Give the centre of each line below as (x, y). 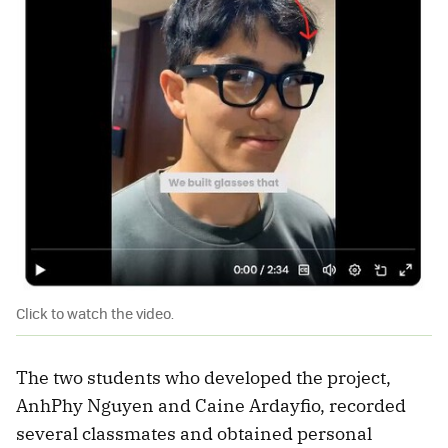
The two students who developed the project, (203, 377)
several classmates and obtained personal (194, 433)
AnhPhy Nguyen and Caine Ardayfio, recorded (211, 405)
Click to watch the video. (95, 312)
